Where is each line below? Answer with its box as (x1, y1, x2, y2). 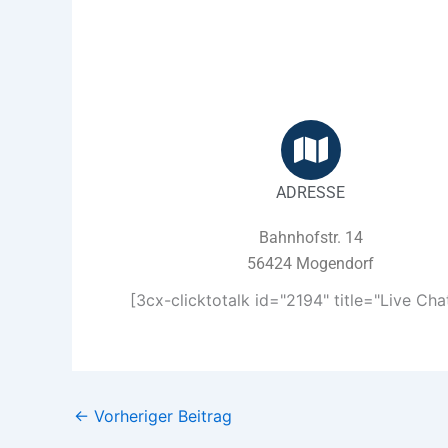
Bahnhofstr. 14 (258, 227, 363, 247)
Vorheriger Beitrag (89, 405, 232, 426)
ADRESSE (276, 182, 346, 202)
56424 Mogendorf (247, 253, 375, 273)
